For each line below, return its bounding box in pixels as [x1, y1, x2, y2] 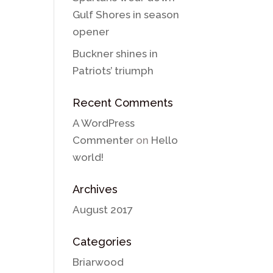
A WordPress [73, 117, 135, 129]
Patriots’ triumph [73, 65, 154, 77]
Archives [73, 183, 118, 196]
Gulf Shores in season [73, 8, 180, 21]
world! [73, 151, 104, 163]
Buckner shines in [73, 48, 158, 60]
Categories [73, 235, 132, 248]
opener [73, 25, 110, 38]
